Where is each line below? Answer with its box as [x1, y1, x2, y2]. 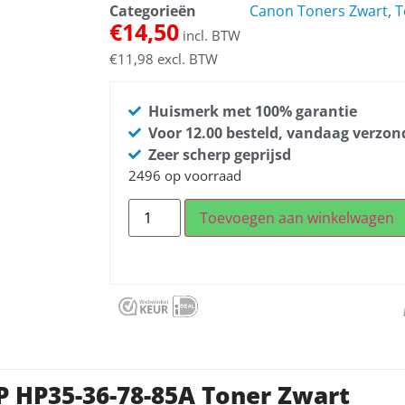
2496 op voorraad [127, 166, 241, 185]
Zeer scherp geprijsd [148, 145, 292, 165]
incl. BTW [178, 26, 240, 45]
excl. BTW [153, 50, 218, 69]
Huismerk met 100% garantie [148, 101, 358, 122]
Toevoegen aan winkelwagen [199, 207, 394, 228]
